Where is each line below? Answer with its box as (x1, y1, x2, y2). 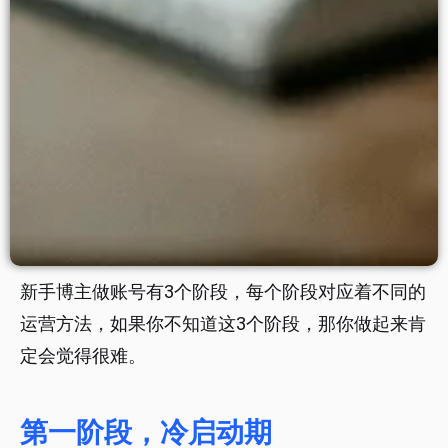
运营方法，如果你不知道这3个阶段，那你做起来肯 (20, 313, 426, 335)
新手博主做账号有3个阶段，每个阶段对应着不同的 (20, 281, 426, 303)
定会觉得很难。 (20, 345, 146, 367)
